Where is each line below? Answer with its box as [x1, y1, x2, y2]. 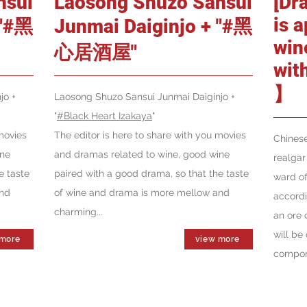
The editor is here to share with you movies [54, 130, 246, 140]
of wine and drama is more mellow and [54, 187, 230, 198]
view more [195, 234, 240, 244]
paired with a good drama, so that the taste [54, 168, 249, 179]
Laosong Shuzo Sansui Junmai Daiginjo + [54, 91, 235, 102]
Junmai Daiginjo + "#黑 [54, 15, 252, 38]
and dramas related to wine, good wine [54, 149, 230, 160]
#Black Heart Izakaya [57, 110, 152, 121]
